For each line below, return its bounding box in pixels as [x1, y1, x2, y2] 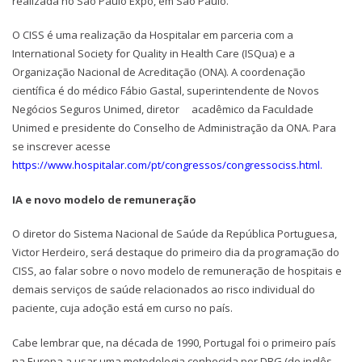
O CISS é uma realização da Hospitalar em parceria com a [12, 27, 293, 43]
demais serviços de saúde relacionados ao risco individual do [12, 282, 315, 297]
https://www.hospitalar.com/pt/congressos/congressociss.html [12, 158, 320, 173]
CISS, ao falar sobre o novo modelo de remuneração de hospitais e [12, 263, 342, 279]
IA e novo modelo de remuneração [12, 192, 196, 207]
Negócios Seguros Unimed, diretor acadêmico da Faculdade [12, 102, 314, 117]
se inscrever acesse [12, 139, 111, 154]
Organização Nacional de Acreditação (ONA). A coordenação [12, 65, 305, 80]
